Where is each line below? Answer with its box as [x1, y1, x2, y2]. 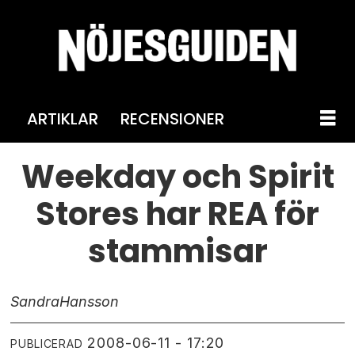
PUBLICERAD [10, 337, 83, 351]
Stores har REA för [36, 191, 319, 236]
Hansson [59, 292, 120, 310]
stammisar [87, 228, 268, 273]
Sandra [10, 292, 60, 310]
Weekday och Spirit [21, 154, 334, 199]
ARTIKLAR [26, 107, 98, 130]
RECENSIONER [120, 107, 224, 130]
